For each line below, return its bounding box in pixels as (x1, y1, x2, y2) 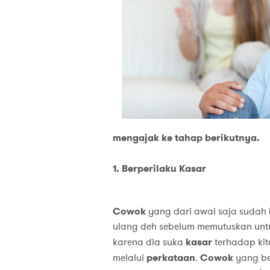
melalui (112, 251, 146, 265)
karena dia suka (112, 236, 186, 250)
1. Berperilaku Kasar (112, 162, 206, 175)
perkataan (146, 251, 195, 265)
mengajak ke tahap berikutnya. (112, 131, 260, 145)
